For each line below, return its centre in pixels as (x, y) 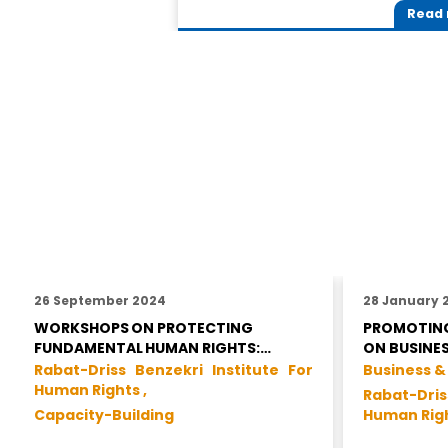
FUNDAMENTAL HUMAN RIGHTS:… (152, 347)
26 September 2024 (100, 300)
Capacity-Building (104, 414)
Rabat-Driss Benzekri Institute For (173, 369)
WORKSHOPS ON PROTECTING (143, 327)
